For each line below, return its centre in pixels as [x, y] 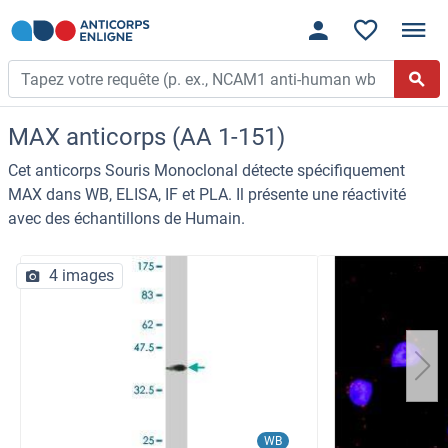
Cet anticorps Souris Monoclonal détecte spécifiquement [206, 171]
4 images [81, 276]
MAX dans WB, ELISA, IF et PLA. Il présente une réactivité [207, 195]
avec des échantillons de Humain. [126, 219]
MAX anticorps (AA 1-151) [146, 137]
